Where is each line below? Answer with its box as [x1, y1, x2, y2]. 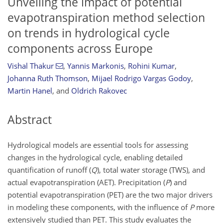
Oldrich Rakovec [71, 86, 127, 96]
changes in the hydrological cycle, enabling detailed [7, 152, 183, 162]
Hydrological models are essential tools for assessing [7, 139, 188, 150]
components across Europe [7, 40, 153, 56]
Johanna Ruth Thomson [7, 73, 88, 84]
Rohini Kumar [127, 61, 175, 71]
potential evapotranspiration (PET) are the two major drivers [7, 189, 213, 200]
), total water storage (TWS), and [97, 164, 205, 175]
